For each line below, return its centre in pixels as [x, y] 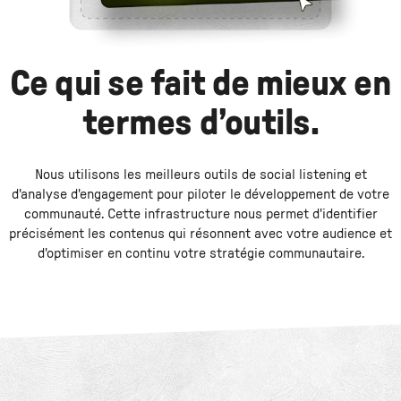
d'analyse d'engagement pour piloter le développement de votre [200, 195]
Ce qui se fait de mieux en [200, 85]
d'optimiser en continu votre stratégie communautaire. [200, 254]
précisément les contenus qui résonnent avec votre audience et [200, 234]
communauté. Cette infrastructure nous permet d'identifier [200, 214]
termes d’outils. [200, 124]
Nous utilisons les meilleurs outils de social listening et [200, 175]
